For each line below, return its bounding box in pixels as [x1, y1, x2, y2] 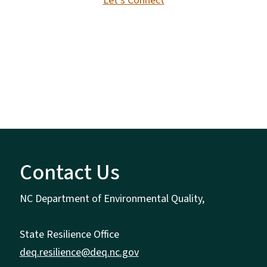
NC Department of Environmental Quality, [19, 191, 204, 206]
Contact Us [19, 157, 120, 188]
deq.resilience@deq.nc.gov [19, 244, 139, 260]
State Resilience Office [19, 226, 119, 242]
